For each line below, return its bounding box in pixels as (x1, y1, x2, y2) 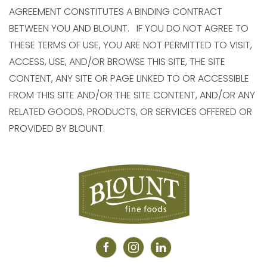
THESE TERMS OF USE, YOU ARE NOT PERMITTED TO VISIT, (9, 38, 252, 52)
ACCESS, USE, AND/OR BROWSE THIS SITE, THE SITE (9, 55, 225, 69)
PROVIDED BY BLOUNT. (9, 122, 105, 135)
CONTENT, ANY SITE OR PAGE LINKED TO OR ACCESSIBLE (9, 72, 249, 85)
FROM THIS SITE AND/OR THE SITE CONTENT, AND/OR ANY (9, 88, 255, 102)
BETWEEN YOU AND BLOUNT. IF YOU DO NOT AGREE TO (9, 21, 249, 35)
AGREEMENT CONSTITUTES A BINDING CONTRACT (9, 5, 222, 18)
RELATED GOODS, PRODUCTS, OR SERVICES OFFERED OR (9, 105, 252, 119)
